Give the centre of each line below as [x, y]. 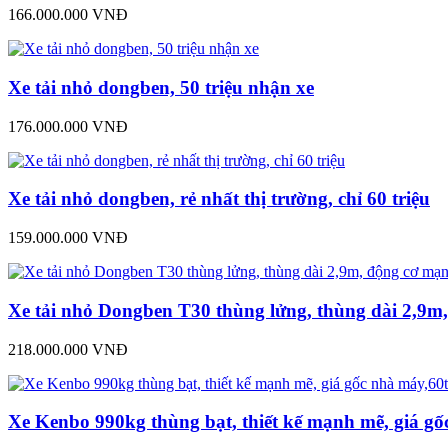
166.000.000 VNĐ [68, 15]
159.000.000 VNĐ [68, 238]
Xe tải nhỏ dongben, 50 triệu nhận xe [161, 87]
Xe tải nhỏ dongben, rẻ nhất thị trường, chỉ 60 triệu [219, 199]
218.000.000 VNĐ [68, 349]
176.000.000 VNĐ [68, 126]
